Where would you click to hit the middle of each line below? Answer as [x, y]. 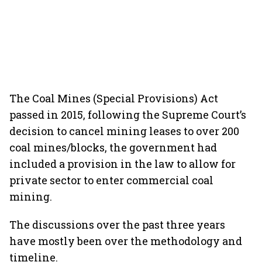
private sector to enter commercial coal [111, 180]
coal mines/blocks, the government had [113, 147]
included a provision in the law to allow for [123, 164]
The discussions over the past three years [117, 225]
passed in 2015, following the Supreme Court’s [128, 115]
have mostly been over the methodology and [126, 241]
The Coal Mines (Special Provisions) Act [114, 98]
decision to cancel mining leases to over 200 [124, 131]
